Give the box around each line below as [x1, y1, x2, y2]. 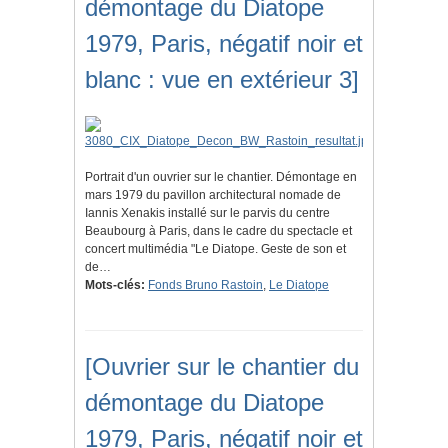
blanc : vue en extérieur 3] [85, 66, 359, 94]
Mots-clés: [85, 278, 145, 293]
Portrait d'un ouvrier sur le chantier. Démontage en [85, 170, 357, 185]
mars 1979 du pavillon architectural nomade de [85, 188, 341, 203]
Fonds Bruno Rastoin [148, 278, 263, 293]
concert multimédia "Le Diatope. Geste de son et [85, 242, 346, 257]
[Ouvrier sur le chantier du [85, 353, 359, 381]
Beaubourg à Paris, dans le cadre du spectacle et [85, 224, 352, 239]
